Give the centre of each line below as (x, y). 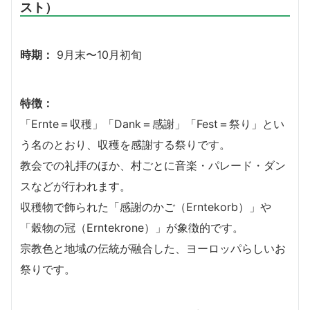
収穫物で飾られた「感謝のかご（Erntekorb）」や (146, 207)
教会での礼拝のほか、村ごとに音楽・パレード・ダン (153, 165)
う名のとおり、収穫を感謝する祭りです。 (125, 144)
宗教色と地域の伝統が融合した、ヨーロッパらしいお (153, 248)
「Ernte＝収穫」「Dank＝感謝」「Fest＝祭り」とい (152, 124)
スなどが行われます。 (75, 186)
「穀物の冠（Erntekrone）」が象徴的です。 (132, 227)
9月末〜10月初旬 (98, 54)
